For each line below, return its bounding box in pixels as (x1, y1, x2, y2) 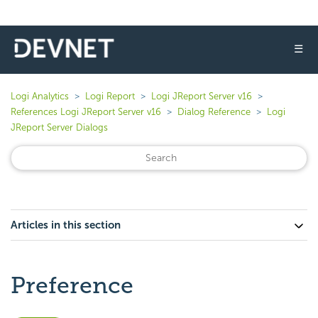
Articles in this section (11, 219, 121, 231)
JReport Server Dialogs (11, 122, 108, 133)
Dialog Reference (177, 106, 251, 117)
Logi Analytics (11, 91, 69, 102)
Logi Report (85, 91, 135, 102)
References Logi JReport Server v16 (11, 106, 161, 117)
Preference (11, 272, 133, 299)
